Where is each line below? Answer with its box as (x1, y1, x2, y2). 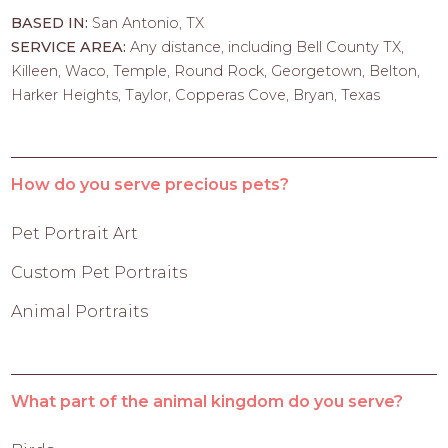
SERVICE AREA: (11, 38, 131, 57)
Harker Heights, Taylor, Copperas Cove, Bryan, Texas (11, 86, 381, 105)
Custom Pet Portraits (11, 263, 188, 283)
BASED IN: (11, 14, 93, 33)
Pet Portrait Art (11, 224, 139, 244)
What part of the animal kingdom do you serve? (11, 392, 404, 412)
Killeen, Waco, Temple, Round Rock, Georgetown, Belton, (11, 62, 421, 81)
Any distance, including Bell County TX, (130, 38, 405, 57)
